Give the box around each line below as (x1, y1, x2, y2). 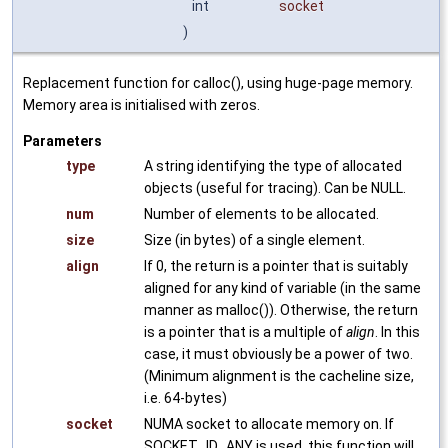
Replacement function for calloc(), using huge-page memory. (23, 74, 413, 91)
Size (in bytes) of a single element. (144, 231, 365, 248)
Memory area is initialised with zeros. (23, 96, 260, 113)
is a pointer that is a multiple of (144, 323, 346, 340)
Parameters (23, 132, 102, 149)
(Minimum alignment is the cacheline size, (144, 367, 414, 384)
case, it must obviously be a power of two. (144, 345, 413, 362)
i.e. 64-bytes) (144, 389, 227, 406)
